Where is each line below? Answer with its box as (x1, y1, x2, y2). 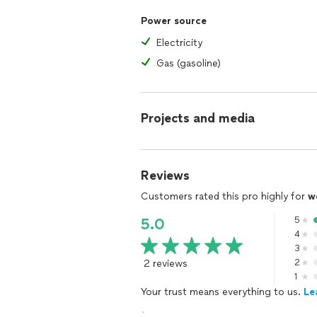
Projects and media (141, 110, 255, 126)
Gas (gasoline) (156, 57, 221, 69)
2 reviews (144, 258, 188, 270)
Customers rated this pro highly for (141, 190, 308, 202)
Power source (141, 15, 207, 27)
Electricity (156, 37, 202, 49)
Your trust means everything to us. (141, 286, 304, 298)
